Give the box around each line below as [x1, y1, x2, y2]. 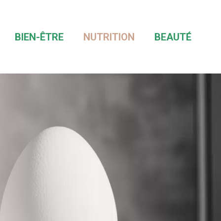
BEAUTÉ [154, 31, 191, 43]
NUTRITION [83, 31, 135, 43]
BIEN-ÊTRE [15, 31, 64, 43]
